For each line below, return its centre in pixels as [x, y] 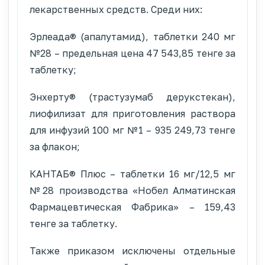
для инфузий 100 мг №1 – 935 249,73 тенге [132, 130]
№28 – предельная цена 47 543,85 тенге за [132, 53]
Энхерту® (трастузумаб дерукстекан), [132, 97]
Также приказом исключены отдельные [132, 251]
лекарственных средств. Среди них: [116, 9]
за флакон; [55, 146]
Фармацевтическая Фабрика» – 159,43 [132, 207]
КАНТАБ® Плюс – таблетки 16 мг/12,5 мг [132, 174]
